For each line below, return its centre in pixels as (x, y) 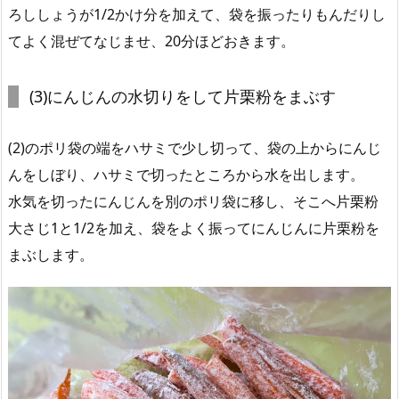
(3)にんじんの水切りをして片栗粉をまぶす (183, 96)
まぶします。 (51, 254)
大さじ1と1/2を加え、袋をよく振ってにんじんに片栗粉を (194, 228)
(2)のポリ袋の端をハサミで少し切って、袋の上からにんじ (195, 147)
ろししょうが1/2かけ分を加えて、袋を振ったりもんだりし (197, 14)
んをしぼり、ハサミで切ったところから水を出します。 (186, 174)
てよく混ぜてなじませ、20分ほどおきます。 (151, 41)
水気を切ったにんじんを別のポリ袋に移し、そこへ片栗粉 (193, 201)
